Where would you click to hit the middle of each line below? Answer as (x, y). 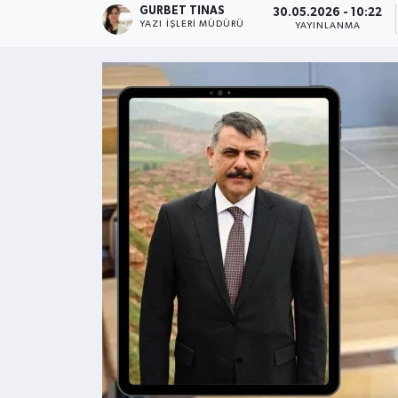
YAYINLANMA (328, 26)
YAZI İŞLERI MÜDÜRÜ (192, 24)
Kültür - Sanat (99, 32)
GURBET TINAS (183, 11)
